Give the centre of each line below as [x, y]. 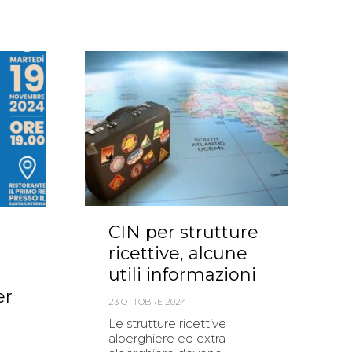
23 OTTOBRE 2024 [148, 302]
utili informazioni [182, 275]
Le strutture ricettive [167, 324]
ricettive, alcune [178, 254]
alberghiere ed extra [167, 339]
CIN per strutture [183, 233]
